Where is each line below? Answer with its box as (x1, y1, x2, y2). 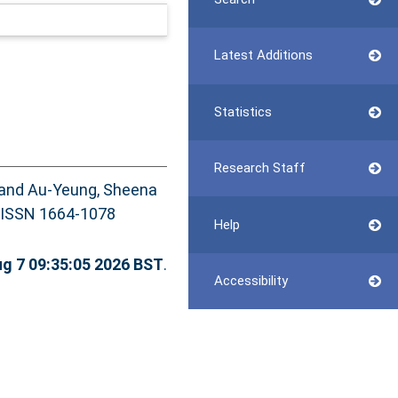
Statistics (213, 103, 272, 120)
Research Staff (213, 160, 306, 177)
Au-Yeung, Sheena (27, 180, 157, 200)
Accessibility (213, 272, 288, 289)
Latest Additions (213, 47, 313, 64)
